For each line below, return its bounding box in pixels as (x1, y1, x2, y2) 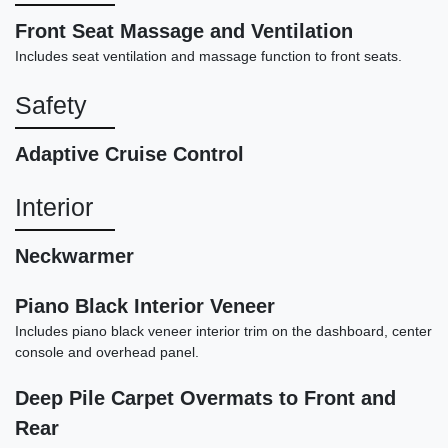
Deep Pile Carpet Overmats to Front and (15, 387, 396, 410)
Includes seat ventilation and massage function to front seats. (15, 48, 402, 65)
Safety (15, 91, 87, 120)
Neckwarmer (15, 245, 134, 268)
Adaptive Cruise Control (15, 143, 244, 166)
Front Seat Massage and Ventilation (15, 20, 353, 43)
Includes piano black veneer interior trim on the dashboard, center (15, 323, 432, 340)
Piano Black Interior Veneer (15, 295, 275, 318)
